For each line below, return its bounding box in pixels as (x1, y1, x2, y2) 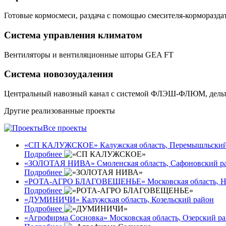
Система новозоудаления (4, 69, 113, 80)
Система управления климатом (4, 30, 142, 41)
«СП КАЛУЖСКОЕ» (24, 141, 98, 150)
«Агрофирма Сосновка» (24, 213, 107, 222)
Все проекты (43, 124, 87, 133)
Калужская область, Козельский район (80, 195, 214, 204)
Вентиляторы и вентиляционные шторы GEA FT (4, 50, 174, 59)
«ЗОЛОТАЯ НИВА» (24, 159, 95, 168)
